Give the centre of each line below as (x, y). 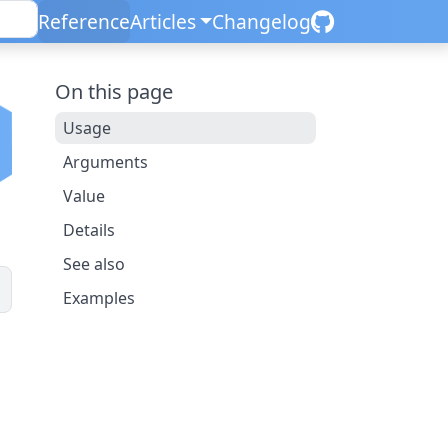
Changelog (261, 21)
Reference (83, 21)
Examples (98, 298)
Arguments (105, 162)
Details (88, 230)
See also (93, 264)
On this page (113, 91)
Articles (162, 21)
